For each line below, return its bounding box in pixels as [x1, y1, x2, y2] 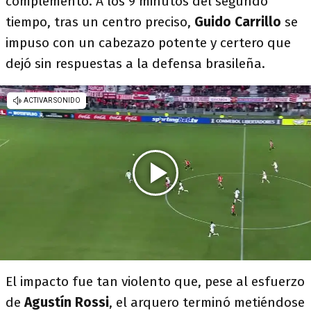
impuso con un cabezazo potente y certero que [6, 35, 291, 51]
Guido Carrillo [194, 14, 281, 30]
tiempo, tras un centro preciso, [6, 14, 194, 30]
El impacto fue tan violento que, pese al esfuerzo [6, 274, 305, 289]
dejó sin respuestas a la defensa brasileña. [6, 56, 265, 72]
